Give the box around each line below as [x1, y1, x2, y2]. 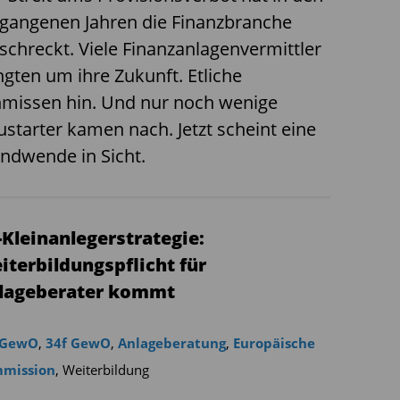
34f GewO [45, 334, 111, 352]
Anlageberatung [117, 334, 226, 352]
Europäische [232, 334, 315, 352]
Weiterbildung [62, 361, 149, 379]
